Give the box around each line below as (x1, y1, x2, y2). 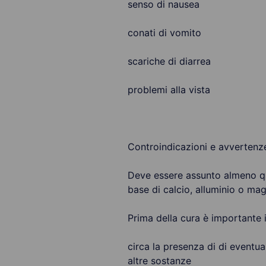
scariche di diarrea (127, 55, 211, 67)
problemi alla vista (127, 84, 210, 96)
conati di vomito (127, 27, 201, 39)
